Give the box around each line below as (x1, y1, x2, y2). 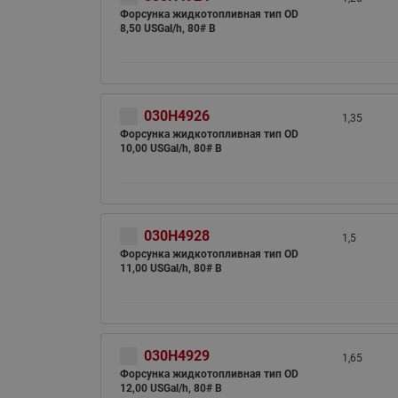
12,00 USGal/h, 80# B (119, 382, 222, 394)
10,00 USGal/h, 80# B (119, 142, 222, 155)
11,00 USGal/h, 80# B (119, 262, 222, 275)
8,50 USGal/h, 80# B (119, 22, 216, 35)
